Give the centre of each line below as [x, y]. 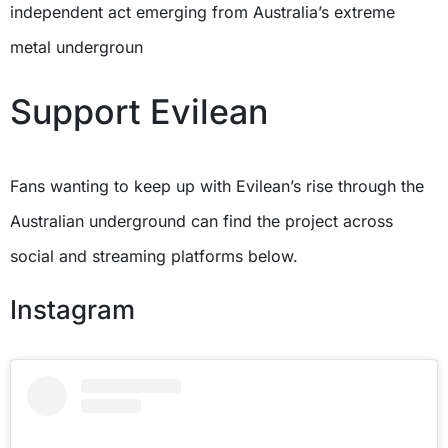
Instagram [72, 310]
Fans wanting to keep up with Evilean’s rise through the [217, 186]
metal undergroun [76, 47]
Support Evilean [139, 112]
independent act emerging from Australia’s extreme [202, 12]
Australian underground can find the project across [201, 221]
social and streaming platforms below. [154, 256]
